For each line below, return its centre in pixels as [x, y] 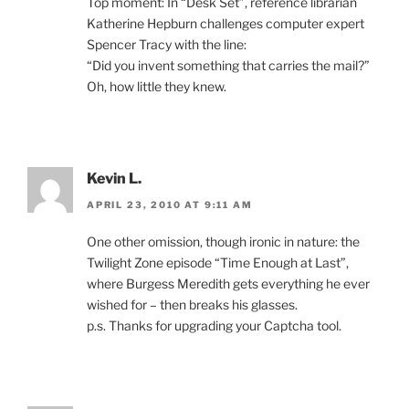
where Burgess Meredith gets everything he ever [228, 283]
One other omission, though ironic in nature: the [223, 241]
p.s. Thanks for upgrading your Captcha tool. [214, 325]
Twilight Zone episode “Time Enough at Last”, [218, 262]
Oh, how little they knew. [157, 87]
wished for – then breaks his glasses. [192, 304]
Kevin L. [114, 179]
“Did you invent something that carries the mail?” [228, 66]
